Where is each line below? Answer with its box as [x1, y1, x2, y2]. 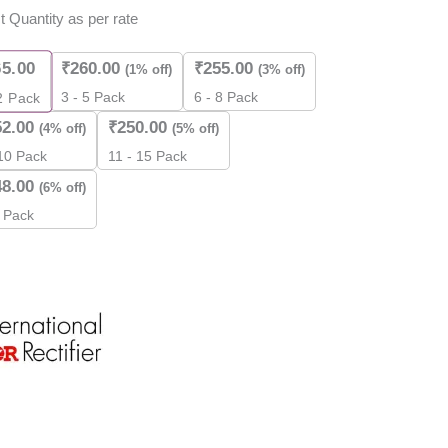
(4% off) [39, 120, 87, 136]
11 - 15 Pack [108, 148, 188, 164]
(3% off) [258, 61, 306, 77]
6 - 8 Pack [194, 89, 259, 105]
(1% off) [125, 61, 173, 77]
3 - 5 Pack [61, 89, 126, 105]
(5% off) [172, 120, 220, 136]
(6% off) [39, 179, 87, 195]
